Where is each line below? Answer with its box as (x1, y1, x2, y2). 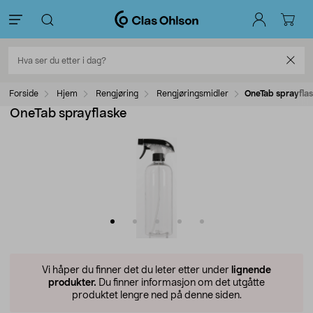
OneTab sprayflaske (10, 108, 127, 120)
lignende (231, 265, 271, 275)
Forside (9, 89, 38, 98)
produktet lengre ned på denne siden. (71, 291, 242, 300)
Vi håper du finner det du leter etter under (42, 265, 231, 275)
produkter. (48, 278, 96, 288)
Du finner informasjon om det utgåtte (96, 278, 265, 288)
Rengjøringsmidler (156, 89, 228, 98)
